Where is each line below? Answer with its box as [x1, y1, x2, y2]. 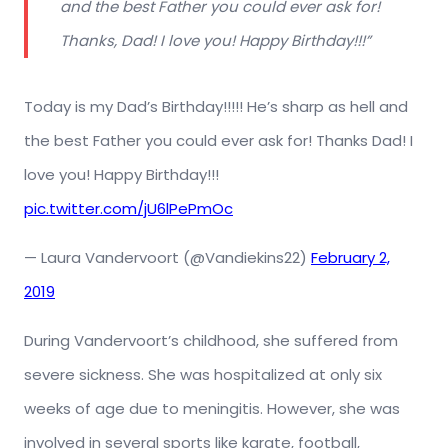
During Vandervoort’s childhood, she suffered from [24, 330, 398, 352]
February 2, [311, 247, 390, 269]
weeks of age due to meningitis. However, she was [24, 398, 400, 420]
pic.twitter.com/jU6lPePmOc [24, 198, 233, 220]
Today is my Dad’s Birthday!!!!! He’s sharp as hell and [24, 96, 408, 118]
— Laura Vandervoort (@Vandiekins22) [24, 247, 311, 269]
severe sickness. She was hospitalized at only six [24, 364, 382, 386]
